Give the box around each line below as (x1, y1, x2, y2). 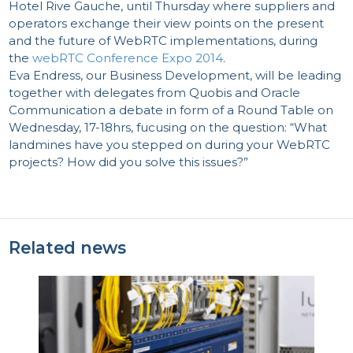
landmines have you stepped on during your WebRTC (9, 137, 331, 153)
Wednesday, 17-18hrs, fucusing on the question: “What (9, 120, 328, 136)
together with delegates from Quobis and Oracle (9, 85, 301, 101)
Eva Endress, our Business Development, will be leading (9, 68, 342, 84)
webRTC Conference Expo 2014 (32, 50, 224, 66)
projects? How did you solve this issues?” (9, 154, 249, 170)
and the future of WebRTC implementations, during (9, 33, 318, 49)
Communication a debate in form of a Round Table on (9, 102, 334, 118)
